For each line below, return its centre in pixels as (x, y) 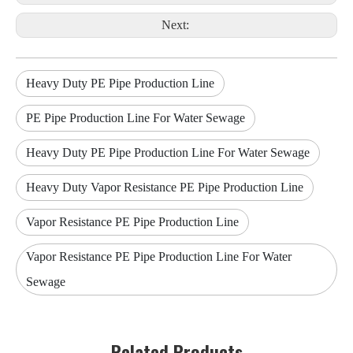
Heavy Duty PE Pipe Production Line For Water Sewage (168, 153)
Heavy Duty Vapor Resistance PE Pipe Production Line (165, 188)
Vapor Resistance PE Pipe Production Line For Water (159, 257)
